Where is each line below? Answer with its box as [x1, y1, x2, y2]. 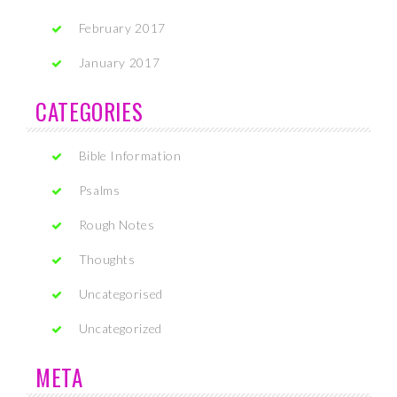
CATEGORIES [35, 95, 144, 128]
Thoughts [78, 252, 136, 267]
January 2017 [78, 55, 160, 70]
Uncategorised [78, 286, 163, 301]
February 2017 [78, 20, 166, 35]
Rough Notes [78, 217, 155, 232]
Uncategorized [78, 321, 162, 336]
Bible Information [78, 148, 182, 163]
